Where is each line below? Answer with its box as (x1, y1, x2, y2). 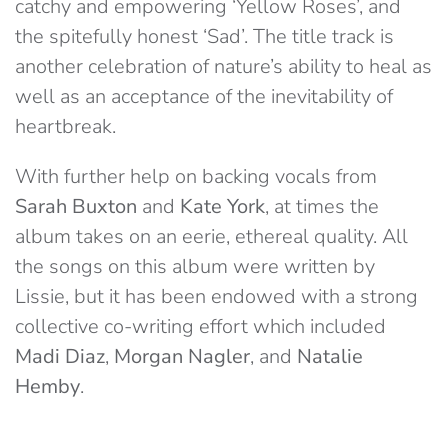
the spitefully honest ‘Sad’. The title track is (15, 23, 394, 51)
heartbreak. (15, 113, 116, 141)
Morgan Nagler (114, 343, 250, 371)
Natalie (297, 343, 363, 371)
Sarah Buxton (15, 193, 137, 221)
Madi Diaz (15, 343, 105, 371)
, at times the (265, 193, 379, 221)
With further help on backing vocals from (15, 163, 377, 191)
